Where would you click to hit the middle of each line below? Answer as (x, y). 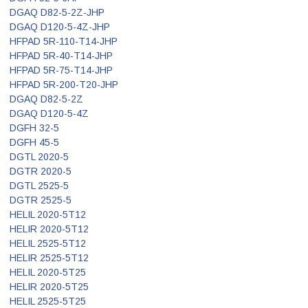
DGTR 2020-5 (41, 171)
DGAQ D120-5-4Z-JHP (60, 26)
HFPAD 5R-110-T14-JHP (64, 41)
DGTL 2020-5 (39, 156)
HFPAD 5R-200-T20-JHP (64, 84)
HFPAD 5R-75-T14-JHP (61, 70)
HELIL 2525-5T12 (48, 243)
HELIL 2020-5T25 (48, 272)
